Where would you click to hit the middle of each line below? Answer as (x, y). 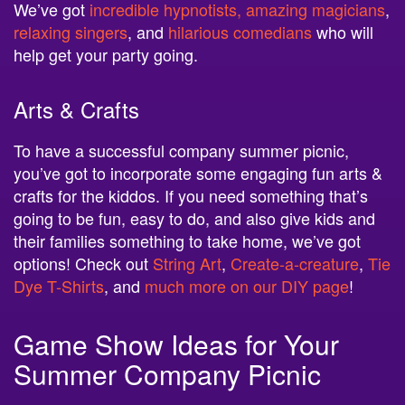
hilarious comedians (240, 30)
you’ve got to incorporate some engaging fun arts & (198, 171)
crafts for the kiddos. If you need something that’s (191, 194)
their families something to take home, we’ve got (187, 239)
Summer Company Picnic (167, 372)
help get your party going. (108, 53)
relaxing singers (71, 30)
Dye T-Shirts (59, 284)
